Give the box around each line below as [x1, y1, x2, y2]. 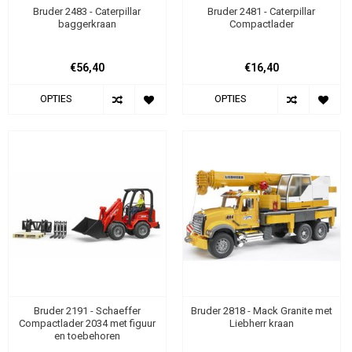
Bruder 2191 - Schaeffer [33, 305, 141, 317]
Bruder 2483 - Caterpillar [33, 5, 141, 17]
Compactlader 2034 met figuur [18, 317, 156, 330]
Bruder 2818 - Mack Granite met [190, 305, 332, 317]
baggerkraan [57, 17, 116, 30]
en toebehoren [53, 330, 120, 343]
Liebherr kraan [229, 317, 294, 330]
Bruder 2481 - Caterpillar [207, 5, 316, 17]
